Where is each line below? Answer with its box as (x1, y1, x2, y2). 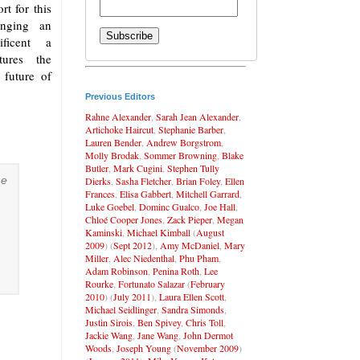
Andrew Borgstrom (146, 135, 221, 149)
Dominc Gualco (139, 199, 199, 213)
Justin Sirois (85, 315, 133, 329)
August (196, 225, 224, 239)
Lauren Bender (85, 135, 141, 149)
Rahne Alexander (85, 109, 151, 123)
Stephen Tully (167, 161, 219, 174)
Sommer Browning (144, 148, 217, 162)
